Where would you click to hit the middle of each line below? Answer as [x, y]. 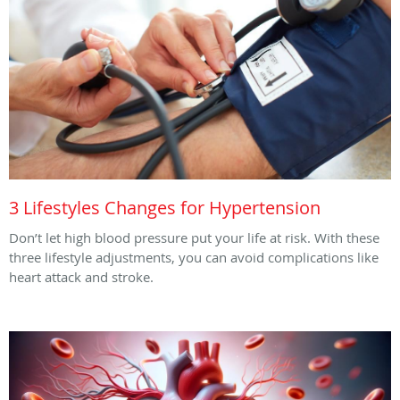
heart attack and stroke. [83, 276]
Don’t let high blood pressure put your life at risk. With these [194, 237]
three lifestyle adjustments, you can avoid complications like [194, 257]
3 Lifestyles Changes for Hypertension [165, 207]
